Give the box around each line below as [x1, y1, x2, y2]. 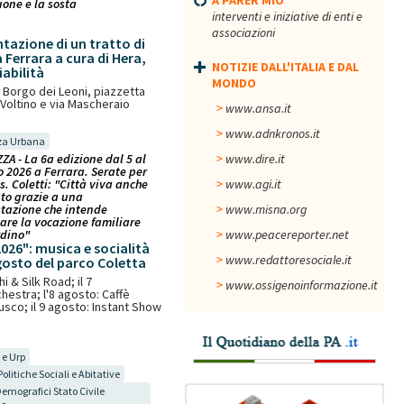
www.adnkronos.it [225, 125, 320, 142]
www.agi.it [225, 176, 281, 192]
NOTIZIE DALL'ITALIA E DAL [212, 59, 359, 75]
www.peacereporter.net [225, 226, 349, 243]
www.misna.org [225, 201, 307, 217]
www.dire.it [225, 151, 285, 167]
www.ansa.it [225, 100, 291, 116]
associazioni [212, 24, 275, 41]
